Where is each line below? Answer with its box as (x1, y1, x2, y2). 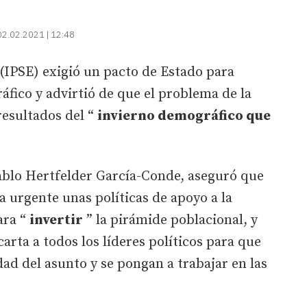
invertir (29, 211, 83, 229)
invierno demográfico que (97, 107, 271, 125)
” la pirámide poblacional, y (83, 211, 258, 229)
